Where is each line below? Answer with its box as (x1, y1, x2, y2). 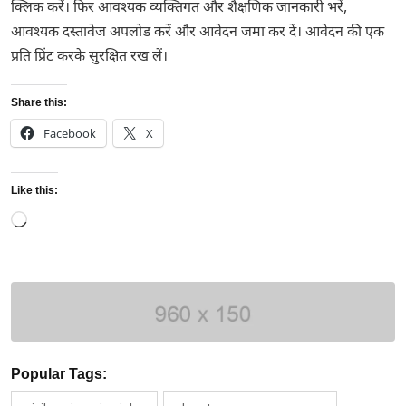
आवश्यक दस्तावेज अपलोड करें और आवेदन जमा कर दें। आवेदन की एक (11, 24, 384, 43)
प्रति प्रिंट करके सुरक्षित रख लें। (11, 48, 168, 67)
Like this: (11, 184, 58, 197)
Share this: (11, 96, 67, 109)
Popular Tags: (11, 366, 107, 382)
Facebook (43, 125, 96, 141)
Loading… (26, 209, 91, 228)
